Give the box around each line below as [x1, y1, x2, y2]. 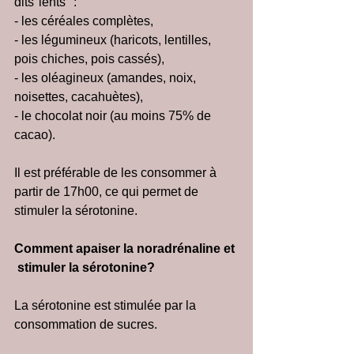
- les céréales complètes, [14, 14, 153, 28]
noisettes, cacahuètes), [14, 90, 143, 104]
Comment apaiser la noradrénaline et [14, 242, 238, 255]
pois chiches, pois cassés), [14, 52, 164, 66]
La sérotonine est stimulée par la [14, 299, 199, 312]
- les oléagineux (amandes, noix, [14, 71, 199, 85]
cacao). [14, 128, 55, 141]
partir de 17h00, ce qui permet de [14, 185, 201, 198]
